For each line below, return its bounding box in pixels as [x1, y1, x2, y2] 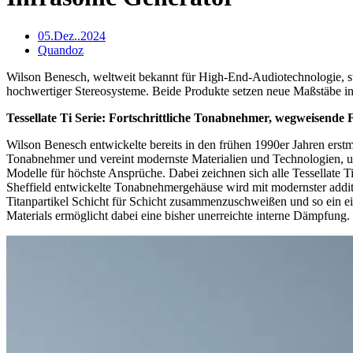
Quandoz [38, 43, 84, 57]
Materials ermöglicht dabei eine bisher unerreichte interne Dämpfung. [6, 208, 350, 222]
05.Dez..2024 [38, 28, 106, 43]
